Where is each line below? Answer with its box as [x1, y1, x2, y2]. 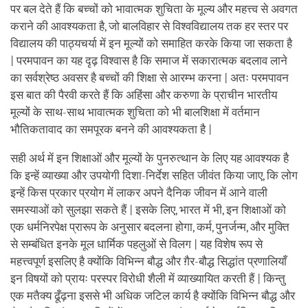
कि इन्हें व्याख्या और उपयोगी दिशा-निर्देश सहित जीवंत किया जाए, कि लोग [10, 168, 298, 182]
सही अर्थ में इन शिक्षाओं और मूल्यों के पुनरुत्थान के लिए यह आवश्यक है [10, 151, 289, 165]
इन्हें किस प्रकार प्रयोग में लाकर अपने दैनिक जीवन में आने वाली [10, 186, 267, 199]
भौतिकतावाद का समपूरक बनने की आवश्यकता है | [10, 122, 212, 136]
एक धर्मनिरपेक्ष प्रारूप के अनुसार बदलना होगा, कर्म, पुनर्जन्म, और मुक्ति [10, 220, 289, 234]
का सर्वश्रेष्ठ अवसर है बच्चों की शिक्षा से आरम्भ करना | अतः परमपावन [10, 71, 289, 85]
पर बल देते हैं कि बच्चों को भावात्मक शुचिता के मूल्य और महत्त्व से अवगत [10, 2, 298, 16]
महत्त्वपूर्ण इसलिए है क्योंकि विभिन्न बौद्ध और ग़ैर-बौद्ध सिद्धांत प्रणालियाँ [10, 254, 287, 268]
